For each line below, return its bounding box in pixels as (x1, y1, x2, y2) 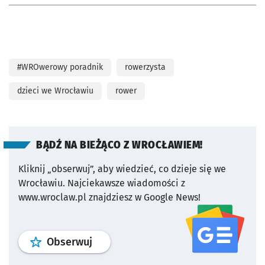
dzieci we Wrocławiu (17, 86, 93, 96)
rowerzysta (125, 62, 166, 73)
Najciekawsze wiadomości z (67, 177, 185, 189)
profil (92, 235, 118, 248)
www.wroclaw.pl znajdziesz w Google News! (18, 192, 201, 203)
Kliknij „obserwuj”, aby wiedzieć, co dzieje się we (18, 163, 226, 175)
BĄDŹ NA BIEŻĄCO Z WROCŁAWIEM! (36, 139, 203, 152)
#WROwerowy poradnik (17, 62, 103, 73)
